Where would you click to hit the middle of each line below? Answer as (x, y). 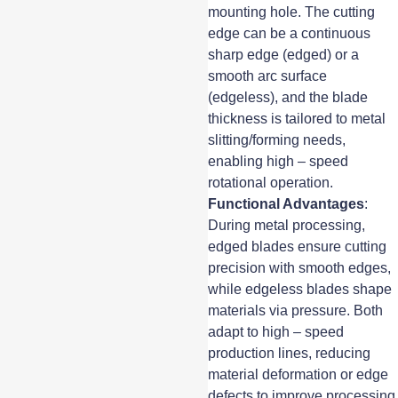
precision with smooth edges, (300, 267)
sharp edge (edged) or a (284, 54)
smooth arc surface (268, 76)
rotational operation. (271, 182)
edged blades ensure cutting (298, 246)
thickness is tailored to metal (297, 118)
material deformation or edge (298, 374)
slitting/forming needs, (277, 139)
